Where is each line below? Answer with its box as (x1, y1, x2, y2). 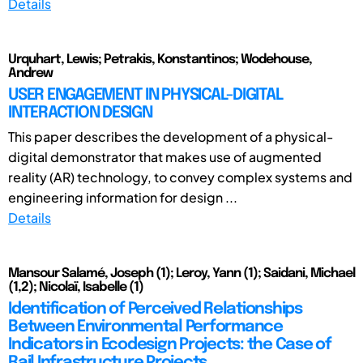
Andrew (8, 66, 53, 80)
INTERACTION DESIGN (8, 104, 152, 122)
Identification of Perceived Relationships (8, 300, 302, 318)
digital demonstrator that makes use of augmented (8, 147, 322, 165)
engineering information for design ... (8, 188, 237, 206)
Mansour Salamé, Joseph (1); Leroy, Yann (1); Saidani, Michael (8, 266, 355, 280)
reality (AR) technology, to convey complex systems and (8, 168, 352, 186)
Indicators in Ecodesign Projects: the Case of (8, 335, 331, 353)
